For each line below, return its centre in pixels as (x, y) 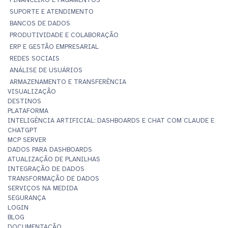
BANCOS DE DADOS (40, 23)
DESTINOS (24, 101)
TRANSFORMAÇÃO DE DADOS (53, 178)
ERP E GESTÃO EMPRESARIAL (54, 47)
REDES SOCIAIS (35, 58)
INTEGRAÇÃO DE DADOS (46, 169)
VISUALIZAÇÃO (32, 91)
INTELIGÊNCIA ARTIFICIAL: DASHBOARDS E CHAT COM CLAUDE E (111, 120)
